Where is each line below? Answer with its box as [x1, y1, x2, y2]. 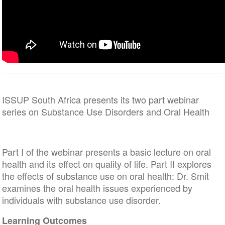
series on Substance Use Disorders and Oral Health [2, 105, 212, 118]
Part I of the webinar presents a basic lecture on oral [2, 145, 211, 158]
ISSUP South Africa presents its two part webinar [2, 93, 199, 106]
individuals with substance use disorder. [2, 193, 161, 206]
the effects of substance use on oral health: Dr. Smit [2, 169, 209, 182]
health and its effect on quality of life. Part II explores [2, 157, 211, 170]
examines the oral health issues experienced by [2, 181, 192, 194]
